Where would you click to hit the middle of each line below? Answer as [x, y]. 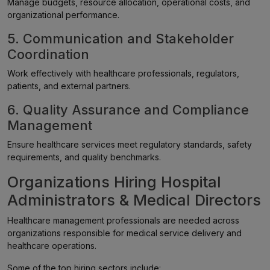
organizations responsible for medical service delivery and [124, 233]
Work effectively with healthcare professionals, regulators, [123, 73]
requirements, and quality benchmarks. [84, 157]
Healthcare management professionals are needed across [123, 220]
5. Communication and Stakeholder [121, 39]
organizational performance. [63, 15]
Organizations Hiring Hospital [114, 182]
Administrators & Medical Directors [134, 200]
